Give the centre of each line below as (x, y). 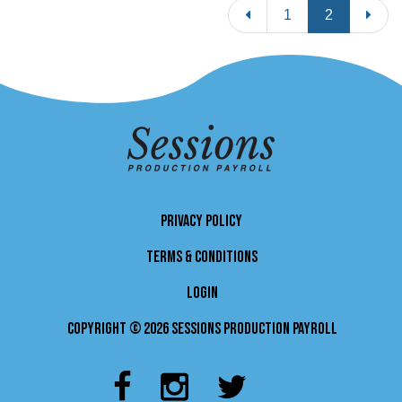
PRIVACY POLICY (201, 221)
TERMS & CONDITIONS (202, 257)
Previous (278, 14)
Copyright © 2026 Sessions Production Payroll (202, 328)
